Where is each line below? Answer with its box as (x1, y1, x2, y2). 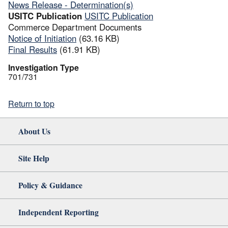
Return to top (8, 97, 54, 109)
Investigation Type (8, 61, 79, 73)
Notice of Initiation (8, 32, 76, 44)
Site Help (18, 152, 49, 164)
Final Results (8, 43, 57, 55)
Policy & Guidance (18, 179, 82, 191)
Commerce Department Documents (8, 20, 141, 33)
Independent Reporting (18, 206, 99, 218)
